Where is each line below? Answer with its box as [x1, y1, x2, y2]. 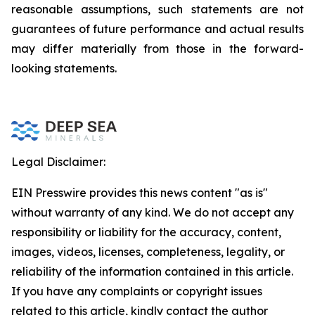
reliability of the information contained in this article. [11, 264, 293, 278]
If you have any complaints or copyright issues [11, 284, 262, 298]
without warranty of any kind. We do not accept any [11, 205, 294, 219]
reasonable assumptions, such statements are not [11, 2, 304, 16]
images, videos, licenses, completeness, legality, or [11, 245, 285, 259]
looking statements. [11, 61, 117, 75]
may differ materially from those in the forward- [11, 41, 304, 56]
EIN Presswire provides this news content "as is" [11, 186, 268, 200]
